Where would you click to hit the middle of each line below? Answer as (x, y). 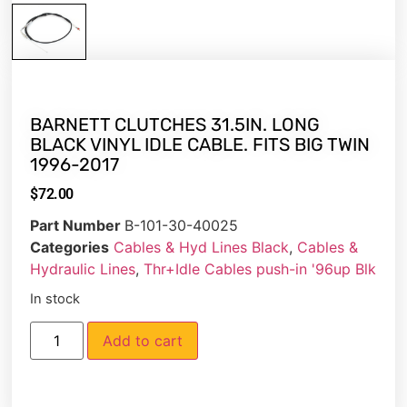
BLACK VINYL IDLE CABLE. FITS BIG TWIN (200, 144)
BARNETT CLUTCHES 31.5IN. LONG (175, 124)
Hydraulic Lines (83, 268)
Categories (70, 247)
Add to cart (142, 341)
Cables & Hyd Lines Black (202, 247)
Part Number (78, 225)
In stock (55, 298)
